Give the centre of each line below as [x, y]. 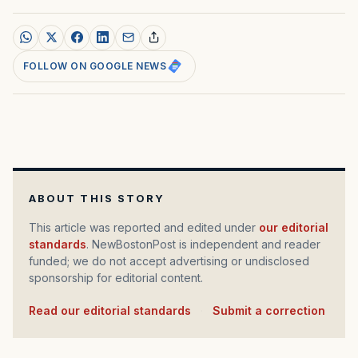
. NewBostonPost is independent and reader [203, 244]
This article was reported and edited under [148, 227]
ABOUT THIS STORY [97, 198]
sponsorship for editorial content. [116, 277]
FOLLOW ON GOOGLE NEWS [95, 66]
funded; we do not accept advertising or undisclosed [169, 261]
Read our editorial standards [113, 310]
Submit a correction [269, 310]
